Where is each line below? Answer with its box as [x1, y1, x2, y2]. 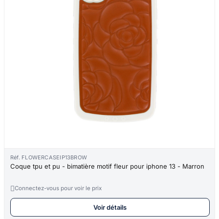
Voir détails [93, 203, 127, 211]
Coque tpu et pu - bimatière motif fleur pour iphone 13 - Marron [10, 162, 204, 170]
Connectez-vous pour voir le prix [15, 184, 102, 192]
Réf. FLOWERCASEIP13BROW [10, 153, 88, 161]
